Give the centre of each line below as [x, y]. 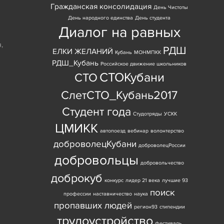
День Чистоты [171, 7]
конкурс [114, 180]
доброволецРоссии [162, 145]
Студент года [96, 111]
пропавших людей [93, 205]
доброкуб [76, 178]
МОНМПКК [148, 52]
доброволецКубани [95, 144]
